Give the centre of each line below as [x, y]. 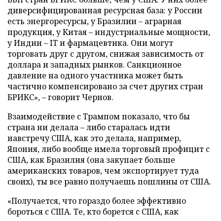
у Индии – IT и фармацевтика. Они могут [90, 43]
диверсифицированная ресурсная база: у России [105, 10]
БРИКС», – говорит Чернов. [60, 97]
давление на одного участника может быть [95, 75]
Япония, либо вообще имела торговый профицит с [109, 149]
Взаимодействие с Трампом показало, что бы [99, 116]
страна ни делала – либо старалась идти [89, 127]
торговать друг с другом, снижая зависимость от [106, 54]
